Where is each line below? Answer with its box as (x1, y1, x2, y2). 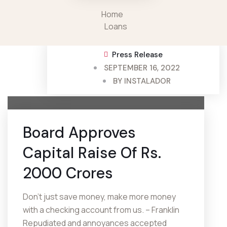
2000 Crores (23, 163, 113, 183)
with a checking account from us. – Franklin (23, 204, 179, 215)
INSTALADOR (124, 76, 171, 86)
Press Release (111, 50, 163, 60)
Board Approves (23, 123, 136, 142)
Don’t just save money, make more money (23, 191, 176, 202)
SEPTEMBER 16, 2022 (104, 63, 180, 73)
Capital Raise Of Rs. (23, 143, 161, 163)
